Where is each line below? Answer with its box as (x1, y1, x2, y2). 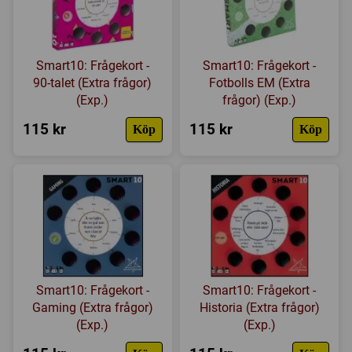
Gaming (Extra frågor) (31, 300, 153, 316)
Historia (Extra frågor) (199, 300, 320, 316)
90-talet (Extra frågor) (33, 75, 152, 91)
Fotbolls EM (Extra (208, 75, 310, 91)
